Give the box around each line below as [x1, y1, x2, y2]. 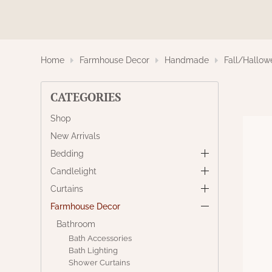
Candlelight [50, 166, 97, 176]
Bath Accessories [69, 234, 132, 243]
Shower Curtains [69, 258, 131, 267]
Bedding [50, 149, 84, 158]
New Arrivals [50, 131, 101, 141]
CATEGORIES [50, 89, 122, 105]
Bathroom [56, 219, 96, 229]
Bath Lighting [69, 246, 118, 255]
